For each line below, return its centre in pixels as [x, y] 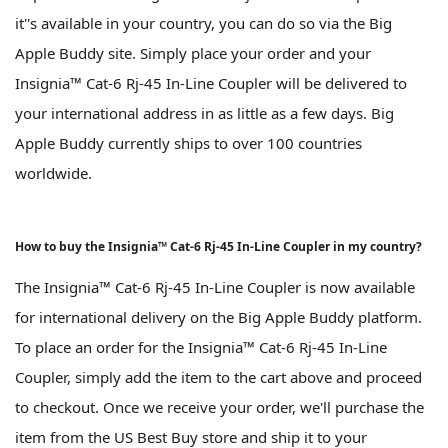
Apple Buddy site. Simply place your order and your [193, 53]
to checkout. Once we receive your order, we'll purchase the [219, 407]
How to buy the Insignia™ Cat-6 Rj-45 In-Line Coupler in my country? [218, 247]
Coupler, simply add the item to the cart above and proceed [218, 377]
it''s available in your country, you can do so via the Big [203, 23]
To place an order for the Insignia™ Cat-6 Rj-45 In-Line [201, 347]
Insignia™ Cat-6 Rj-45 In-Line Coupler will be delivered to [211, 83]
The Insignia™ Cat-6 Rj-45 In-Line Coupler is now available [215, 287]
